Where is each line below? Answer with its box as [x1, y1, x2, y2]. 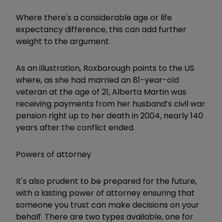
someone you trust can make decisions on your [16, 199, 199, 211]
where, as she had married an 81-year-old [16, 74, 179, 86]
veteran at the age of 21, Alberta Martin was [16, 86, 186, 98]
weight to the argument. [16, 35, 111, 47]
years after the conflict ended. [16, 121, 135, 133]
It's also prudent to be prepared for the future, [16, 175, 197, 187]
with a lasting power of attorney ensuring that [16, 187, 195, 199]
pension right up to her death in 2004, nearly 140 [16, 110, 203, 121]
